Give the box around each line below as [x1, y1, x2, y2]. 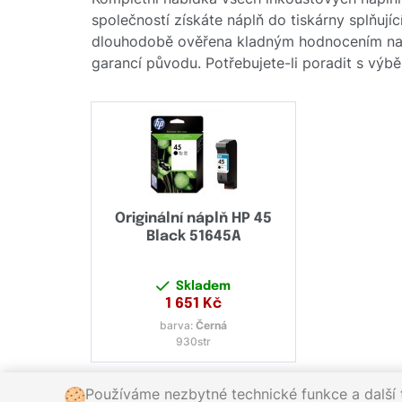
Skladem [176, 280, 232, 293]
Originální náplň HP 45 [115, 211, 273, 227]
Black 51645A [145, 229, 241, 245]
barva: [160, 319, 197, 333]
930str [176, 335, 212, 349]
